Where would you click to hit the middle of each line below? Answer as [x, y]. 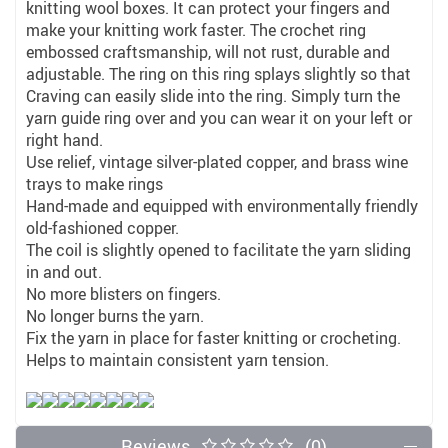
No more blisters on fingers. [123, 294]
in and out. [64, 272]
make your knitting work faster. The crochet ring [196, 30]
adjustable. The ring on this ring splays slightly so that [218, 74]
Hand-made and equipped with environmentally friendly [222, 206]
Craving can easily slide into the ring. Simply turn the [213, 96]
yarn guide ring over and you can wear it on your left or [219, 118]
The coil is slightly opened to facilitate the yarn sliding [218, 250]
